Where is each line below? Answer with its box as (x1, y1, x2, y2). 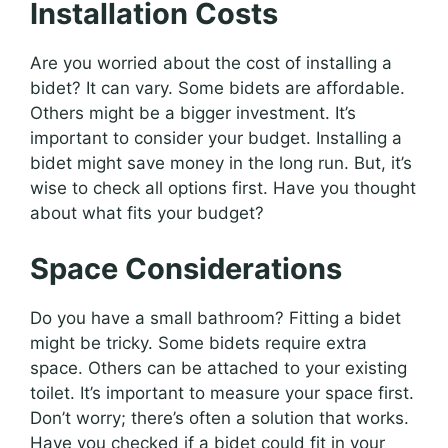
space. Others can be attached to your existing (30, 357, 407, 378)
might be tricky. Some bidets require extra (30, 332, 367, 353)
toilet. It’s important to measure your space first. (30, 382, 414, 403)
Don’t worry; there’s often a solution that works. (30, 407, 409, 428)
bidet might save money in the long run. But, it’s (30, 153, 412, 174)
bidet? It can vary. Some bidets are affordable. (30, 78, 405, 99)
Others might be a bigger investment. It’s (30, 103, 356, 124)
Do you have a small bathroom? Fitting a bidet (30, 307, 401, 328)
